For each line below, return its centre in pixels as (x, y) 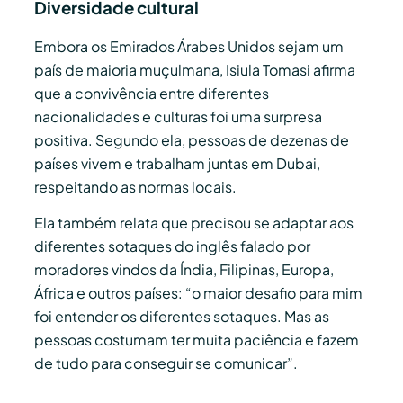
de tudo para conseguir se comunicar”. (166, 363)
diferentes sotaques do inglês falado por (172, 246)
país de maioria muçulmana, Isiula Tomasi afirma (195, 69)
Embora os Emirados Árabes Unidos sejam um (189, 46)
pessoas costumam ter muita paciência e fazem (197, 340)
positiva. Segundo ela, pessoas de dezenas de (192, 139)
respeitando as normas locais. (135, 186)
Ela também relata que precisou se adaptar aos (194, 223)
